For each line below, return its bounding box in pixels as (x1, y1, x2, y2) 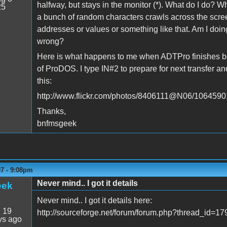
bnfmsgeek (36, 119, 77, 128)
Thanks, (36, 106, 66, 116)
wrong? (36, 36, 64, 46)
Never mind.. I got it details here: (36, 196, 152, 205)
